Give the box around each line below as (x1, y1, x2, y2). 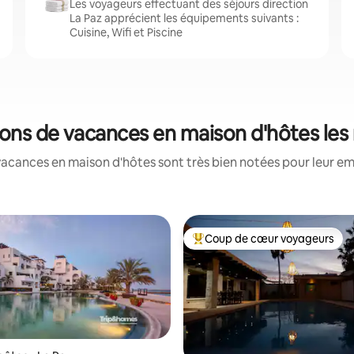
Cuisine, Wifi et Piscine (70, 25, 183, 40)
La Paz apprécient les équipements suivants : (70, 11, 299, 25)
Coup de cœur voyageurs (205, 232, 334, 246)
